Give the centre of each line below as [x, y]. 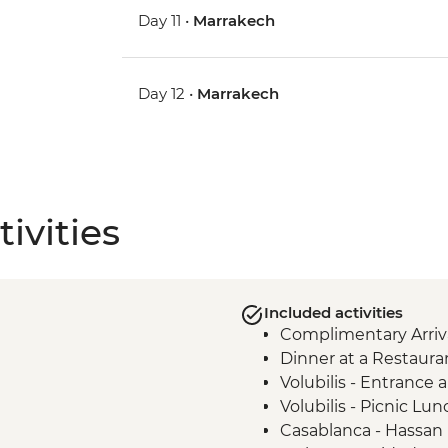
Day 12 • [168, 94]
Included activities [333, 313]
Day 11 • [166, 21]
